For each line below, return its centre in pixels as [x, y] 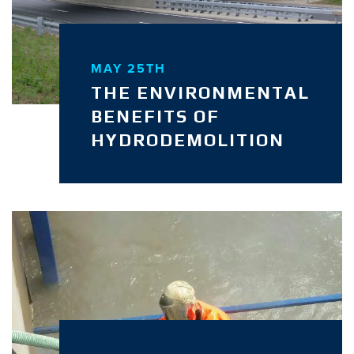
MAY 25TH [128, 68]
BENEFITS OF [155, 116]
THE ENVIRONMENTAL [200, 92]
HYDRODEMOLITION [187, 139]
